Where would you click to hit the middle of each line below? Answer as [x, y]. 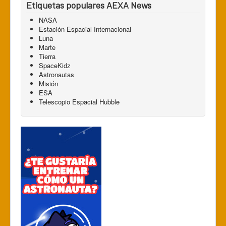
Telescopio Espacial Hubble [79, 102]
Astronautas [56, 74]
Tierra [47, 56]
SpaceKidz [55, 65]
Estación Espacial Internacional [85, 29]
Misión [48, 83]
